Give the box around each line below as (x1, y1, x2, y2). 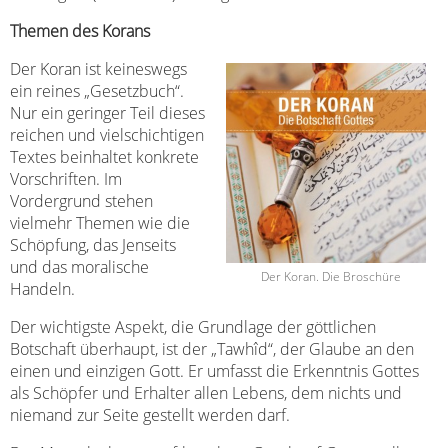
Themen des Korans (10, 19, 150, 42)
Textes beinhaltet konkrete (10, 145, 199, 168)
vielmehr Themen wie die (10, 211, 190, 234)
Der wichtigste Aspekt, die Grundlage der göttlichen (10, 315, 376, 338)
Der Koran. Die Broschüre (260, 267, 401, 285)
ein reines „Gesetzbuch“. (10, 79, 184, 102)
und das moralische (10, 255, 149, 278)
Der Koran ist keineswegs (10, 57, 187, 80)
